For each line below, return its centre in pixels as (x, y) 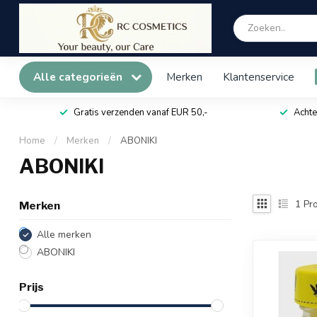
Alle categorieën (79, 77)
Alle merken (64, 235)
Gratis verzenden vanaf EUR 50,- (140, 113)
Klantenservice (259, 77)
